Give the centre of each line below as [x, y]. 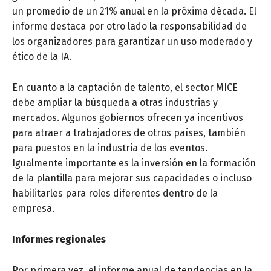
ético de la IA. [42, 57]
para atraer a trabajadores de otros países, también [129, 133]
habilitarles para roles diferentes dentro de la [115, 194]
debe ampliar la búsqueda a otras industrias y [115, 103]
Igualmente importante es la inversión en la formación [134, 163]
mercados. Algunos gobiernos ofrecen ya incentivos [128, 118]
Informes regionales [59, 240]
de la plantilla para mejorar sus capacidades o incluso [132, 178]
